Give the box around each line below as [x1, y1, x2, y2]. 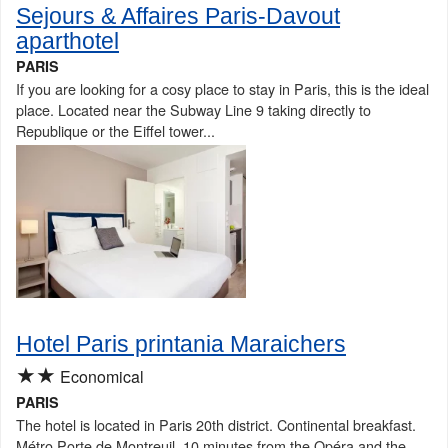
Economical [56, 364, 144, 388]
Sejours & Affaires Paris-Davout [16, 2, 340, 29]
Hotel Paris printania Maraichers [16, 330, 346, 357]
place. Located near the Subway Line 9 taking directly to [16, 98, 371, 120]
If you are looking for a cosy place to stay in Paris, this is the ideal [16, 77, 429, 99]
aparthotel [16, 27, 119, 54]
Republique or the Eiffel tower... [16, 119, 215, 141]
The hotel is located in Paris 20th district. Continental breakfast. [16, 413, 416, 435]
